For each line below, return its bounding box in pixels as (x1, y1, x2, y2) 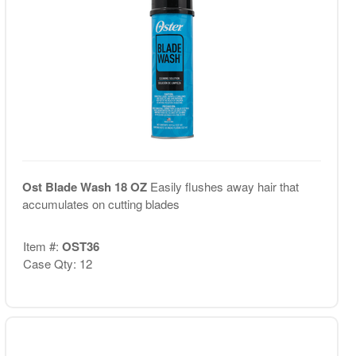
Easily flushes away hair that (149, 178, 299, 195)
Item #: (22, 237, 62, 254)
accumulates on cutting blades (21, 195, 180, 212)
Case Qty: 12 (22, 254, 92, 272)
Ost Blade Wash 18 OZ (21, 178, 150, 195)
